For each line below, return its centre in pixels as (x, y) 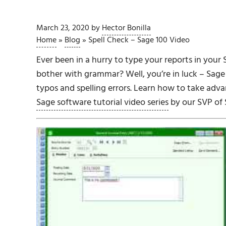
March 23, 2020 (63, 29)
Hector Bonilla (126, 29)
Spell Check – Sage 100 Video (139, 40)
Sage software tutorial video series (102, 102)
